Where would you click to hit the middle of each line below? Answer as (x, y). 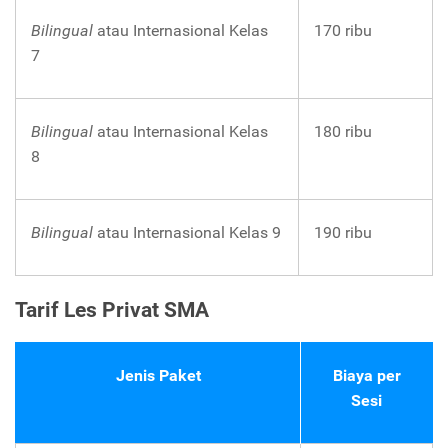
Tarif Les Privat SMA (112, 309)
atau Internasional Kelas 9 (189, 232)
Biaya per (366, 375)
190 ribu (343, 232)
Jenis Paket (158, 375)
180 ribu (343, 131)
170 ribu (343, 30)
